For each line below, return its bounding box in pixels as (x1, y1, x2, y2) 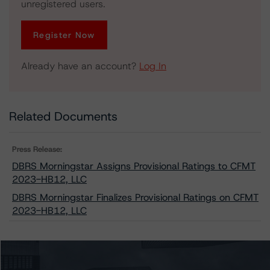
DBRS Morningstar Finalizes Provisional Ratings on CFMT (12, 191, 259, 204)
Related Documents (9, 108, 118, 124)
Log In (139, 60, 166, 72)
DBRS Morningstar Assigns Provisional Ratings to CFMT (12, 160, 256, 172)
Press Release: (12, 144, 62, 154)
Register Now (33, 30, 95, 40)
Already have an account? (21, 60, 139, 72)
